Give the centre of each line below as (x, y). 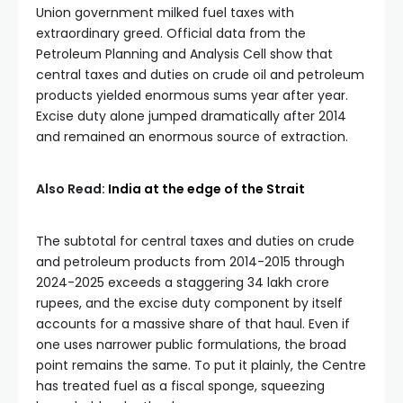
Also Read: (72, 189)
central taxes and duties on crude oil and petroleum (200, 75)
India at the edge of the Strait (206, 189)
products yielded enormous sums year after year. (192, 95)
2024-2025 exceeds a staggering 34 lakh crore (183, 282)
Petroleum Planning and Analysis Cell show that (184, 54)
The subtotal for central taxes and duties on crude (195, 241)
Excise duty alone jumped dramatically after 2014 (191, 116)
